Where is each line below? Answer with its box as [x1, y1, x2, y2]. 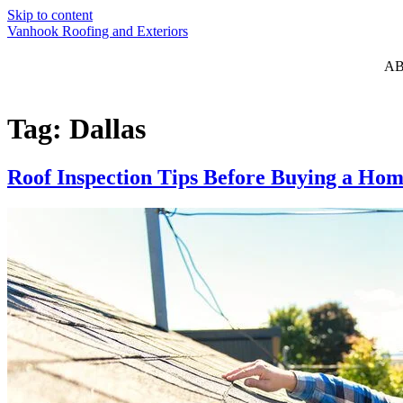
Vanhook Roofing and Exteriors [7, 23, 188, 39]
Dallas [69, 112, 146, 146]
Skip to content [7, 7, 93, 22]
